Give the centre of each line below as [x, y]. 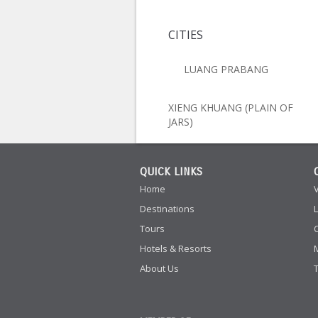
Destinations [167, 209]
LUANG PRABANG [226, 69]
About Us [159, 268]
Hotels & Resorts [176, 248]
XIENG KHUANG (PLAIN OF [231, 108]
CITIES [186, 35]
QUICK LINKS [171, 171]
